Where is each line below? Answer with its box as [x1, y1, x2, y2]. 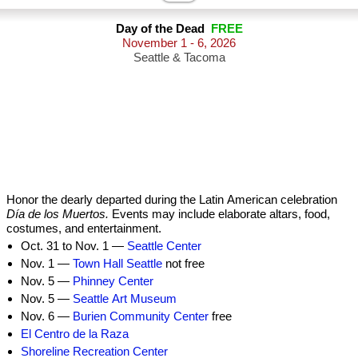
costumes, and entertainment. [6, 221, 161, 235]
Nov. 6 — [21, 309, 73, 323]
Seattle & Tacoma [133, 50, 225, 64]
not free [162, 257, 205, 270]
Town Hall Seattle [73, 257, 162, 270]
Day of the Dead [115, 22, 211, 35]
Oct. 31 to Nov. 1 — [21, 239, 127, 253]
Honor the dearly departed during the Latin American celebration [6, 193, 337, 206]
